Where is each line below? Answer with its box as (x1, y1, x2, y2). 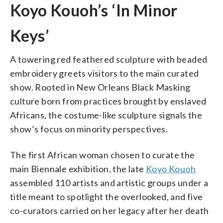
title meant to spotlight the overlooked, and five (10, 191, 203, 202)
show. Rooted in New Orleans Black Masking (10, 81, 191, 93)
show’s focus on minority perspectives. (10, 123, 168, 134)
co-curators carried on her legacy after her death (10, 205, 209, 216)
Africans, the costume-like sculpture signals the (10, 109, 203, 120)
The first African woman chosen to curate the (10, 149, 195, 160)
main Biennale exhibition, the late (10, 163, 146, 174)
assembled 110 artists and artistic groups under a (10, 177, 209, 188)
